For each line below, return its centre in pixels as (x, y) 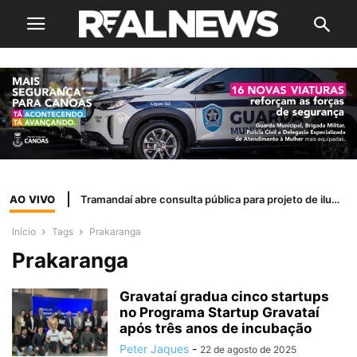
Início (24, 232)
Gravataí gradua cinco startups (224, 297)
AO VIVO (33, 199)
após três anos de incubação (216, 329)
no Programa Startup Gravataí (220, 313)
